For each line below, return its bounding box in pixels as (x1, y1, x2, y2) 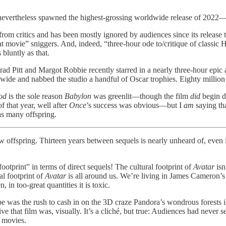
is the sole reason (7, 92, 65, 101)
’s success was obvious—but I (86, 101, 184, 110)
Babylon (65, 92, 93, 101)
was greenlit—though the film (93, 92, 190, 101)
